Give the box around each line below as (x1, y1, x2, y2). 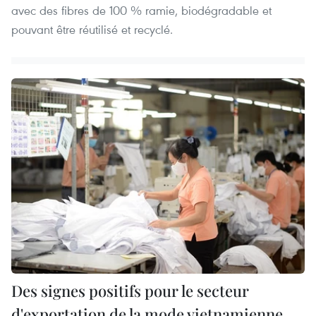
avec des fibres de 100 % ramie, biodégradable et (11, 1, 272, 18)
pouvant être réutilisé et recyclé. (11, 20, 173, 37)
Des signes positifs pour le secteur (11, 280, 249, 302)
